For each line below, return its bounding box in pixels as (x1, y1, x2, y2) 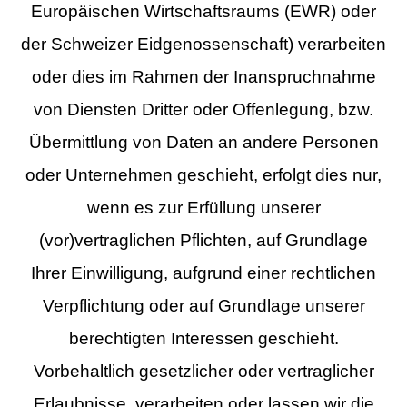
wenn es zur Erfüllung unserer (86, 197, 321, 217)
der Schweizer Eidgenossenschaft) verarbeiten (21, 34, 386, 54)
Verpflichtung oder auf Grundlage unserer (42, 295, 365, 315)
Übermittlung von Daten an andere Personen (28, 132, 379, 152)
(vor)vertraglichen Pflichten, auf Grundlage (39, 230, 368, 250)
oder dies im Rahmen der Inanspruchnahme (31, 66, 376, 86)
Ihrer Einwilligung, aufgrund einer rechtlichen (31, 263, 376, 283)
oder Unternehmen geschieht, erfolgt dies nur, (25, 164, 382, 184)
